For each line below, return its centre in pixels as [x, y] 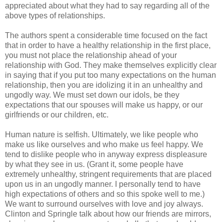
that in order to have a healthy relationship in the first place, [108, 46]
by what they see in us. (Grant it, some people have [94, 165]
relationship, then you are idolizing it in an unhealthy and [104, 85]
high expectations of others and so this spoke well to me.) [105, 194]
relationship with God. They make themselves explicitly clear [111, 65]
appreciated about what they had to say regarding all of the [107, 6]
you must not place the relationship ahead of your [91, 55]
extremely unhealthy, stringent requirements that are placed [108, 174]
